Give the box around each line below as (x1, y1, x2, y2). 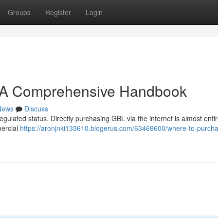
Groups (8, 7, 31, 17)
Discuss (24, 104, 48, 113)
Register (45, 7, 71, 17)
